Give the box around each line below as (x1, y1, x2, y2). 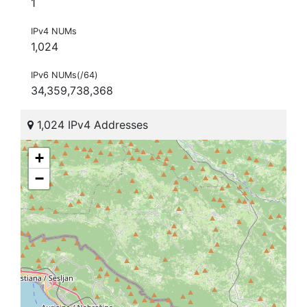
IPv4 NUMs (31, 26, 77, 37)
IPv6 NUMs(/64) (31, 70, 98, 81)
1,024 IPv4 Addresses (34, 118, 148, 132)
